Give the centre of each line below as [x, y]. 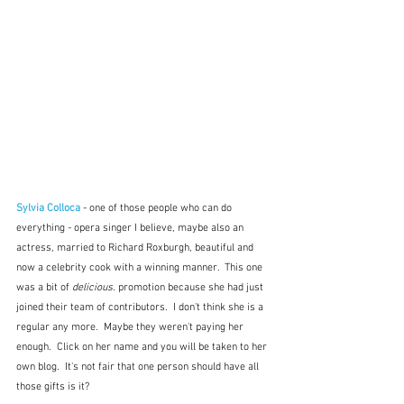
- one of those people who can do [159, 209]
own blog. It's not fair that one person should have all [139, 367]
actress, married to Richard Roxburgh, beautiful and [136, 248]
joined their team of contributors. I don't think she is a [141, 308]
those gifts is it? [53, 387]
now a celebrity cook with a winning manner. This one [141, 268]
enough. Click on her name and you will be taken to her [143, 348]
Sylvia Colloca [48, 209]
